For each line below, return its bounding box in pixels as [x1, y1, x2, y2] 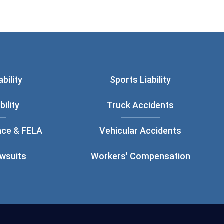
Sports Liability [110, 74, 171, 85]
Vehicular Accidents [99, 125, 182, 136]
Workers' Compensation [90, 151, 190, 161]
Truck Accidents [107, 100, 174, 110]
